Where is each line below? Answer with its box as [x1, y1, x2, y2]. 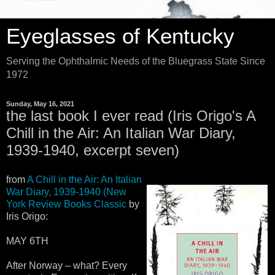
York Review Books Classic [6, 198, 126, 209]
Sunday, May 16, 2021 [6, 100, 74, 107]
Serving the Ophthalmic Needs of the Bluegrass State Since [6, 56, 265, 66]
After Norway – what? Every [6, 260, 127, 271]
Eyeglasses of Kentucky [6, 25, 234, 48]
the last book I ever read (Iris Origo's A [6, 107, 255, 124]
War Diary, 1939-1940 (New [6, 186, 126, 197]
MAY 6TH [6, 235, 48, 246]
